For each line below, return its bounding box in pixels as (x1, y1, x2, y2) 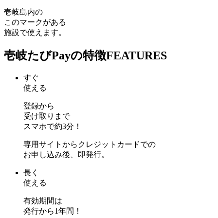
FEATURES (106, 49, 167, 62)
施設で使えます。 (4, 28, 66, 36)
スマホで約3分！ (23, 122, 82, 130)
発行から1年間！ (23, 206, 82, 215)
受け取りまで (23, 111, 70, 120)
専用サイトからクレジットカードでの (23, 140, 156, 148)
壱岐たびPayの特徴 (4, 49, 106, 62)
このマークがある (4, 18, 66, 26)
